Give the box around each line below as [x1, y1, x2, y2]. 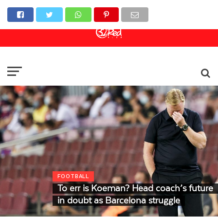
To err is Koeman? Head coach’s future [57, 183, 213, 194]
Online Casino [31, 6, 73, 14]
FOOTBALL [57, 173, 89, 180]
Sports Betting [31, 21, 74, 29]
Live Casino [31, 33, 65, 41]
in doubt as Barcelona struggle [57, 195, 180, 206]
